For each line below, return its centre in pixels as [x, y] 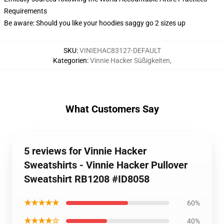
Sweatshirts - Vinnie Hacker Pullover [106, 165]
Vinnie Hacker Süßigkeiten [130, 60]
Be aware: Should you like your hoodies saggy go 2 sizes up [95, 23]
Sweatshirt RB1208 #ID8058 [87, 179]
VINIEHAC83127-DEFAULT [120, 50]
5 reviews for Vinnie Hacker [85, 151]
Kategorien [70, 60]
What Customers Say [112, 109]
